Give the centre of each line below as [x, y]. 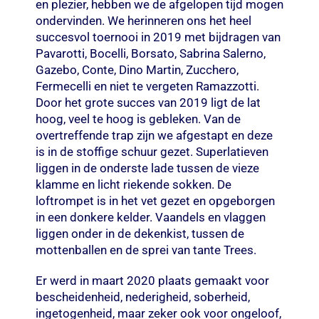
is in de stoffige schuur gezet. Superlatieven [152, 151]
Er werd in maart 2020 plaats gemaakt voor [152, 280]
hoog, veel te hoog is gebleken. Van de [138, 119]
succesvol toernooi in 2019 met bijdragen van [158, 37]
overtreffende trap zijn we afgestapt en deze [154, 135]
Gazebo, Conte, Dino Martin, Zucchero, [137, 69]
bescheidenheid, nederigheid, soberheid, [142, 297]
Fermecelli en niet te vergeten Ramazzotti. [147, 86]
